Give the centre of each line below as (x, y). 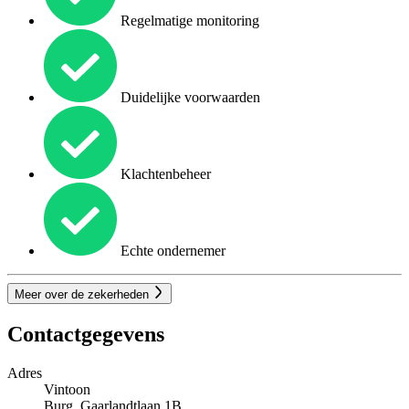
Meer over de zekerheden (84, 294)
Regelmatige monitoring (188, 21)
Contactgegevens (86, 334)
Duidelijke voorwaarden (189, 98)
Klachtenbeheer (164, 174)
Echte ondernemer (171, 251)
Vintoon (67, 389)
